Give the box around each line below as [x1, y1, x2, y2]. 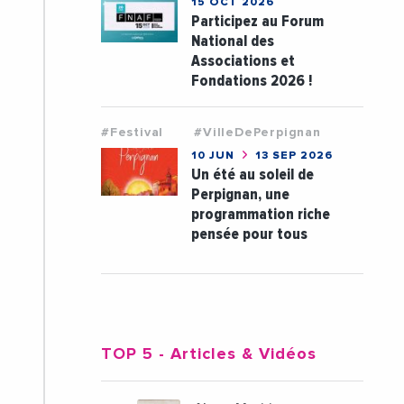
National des [190, 31, 274, 50]
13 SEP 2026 [251, 150, 333, 161]
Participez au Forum [190, 11, 324, 31]
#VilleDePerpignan [194, 125, 321, 139]
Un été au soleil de [190, 164, 314, 184]
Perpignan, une [190, 184, 289, 204]
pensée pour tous [190, 224, 308, 243]
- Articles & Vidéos [152, 345, 317, 363]
